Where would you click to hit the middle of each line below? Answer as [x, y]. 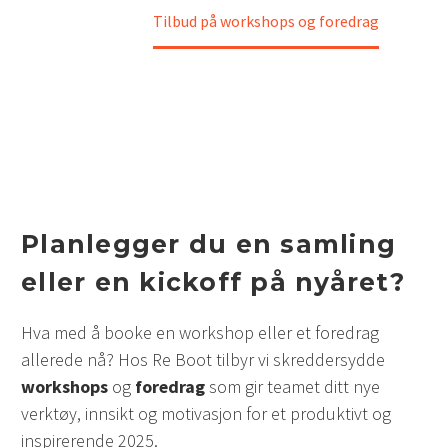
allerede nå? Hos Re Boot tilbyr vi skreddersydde [203, 359]
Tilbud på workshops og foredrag [265, 21]
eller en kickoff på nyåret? [213, 282]
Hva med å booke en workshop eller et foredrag [200, 332]
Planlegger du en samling [208, 244]
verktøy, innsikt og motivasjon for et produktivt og [206, 413]
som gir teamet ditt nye [292, 386]
